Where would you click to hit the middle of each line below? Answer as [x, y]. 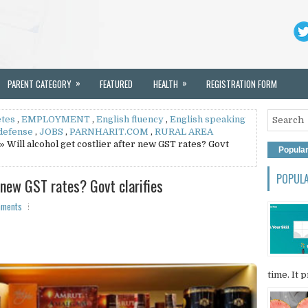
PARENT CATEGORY [40, 84]
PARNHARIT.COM [109, 132]
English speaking [208, 119]
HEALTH [166, 84]
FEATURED [116, 84]
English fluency [130, 119]
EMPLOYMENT [56, 119]
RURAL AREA [184, 132]
